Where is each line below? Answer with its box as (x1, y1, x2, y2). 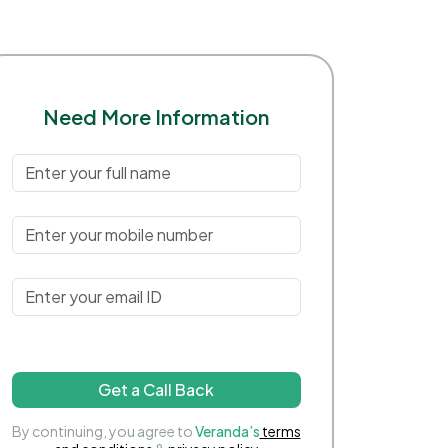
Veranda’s (194, 421, 260, 440)
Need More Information (43, 103, 269, 129)
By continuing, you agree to (11, 421, 195, 440)
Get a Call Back (98, 378, 214, 400)
